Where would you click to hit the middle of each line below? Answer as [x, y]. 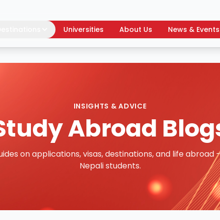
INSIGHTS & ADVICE [110, 106]
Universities [83, 29]
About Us [136, 29]
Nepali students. [110, 166]
